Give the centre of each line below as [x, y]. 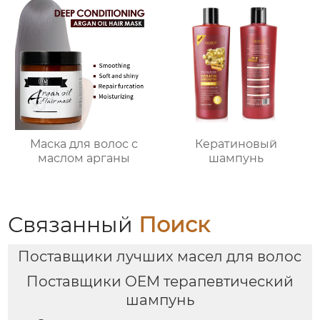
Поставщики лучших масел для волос [159, 257]
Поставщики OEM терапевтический [160, 282]
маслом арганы [84, 159]
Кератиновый [236, 144]
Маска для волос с [84, 144]
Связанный [74, 225]
